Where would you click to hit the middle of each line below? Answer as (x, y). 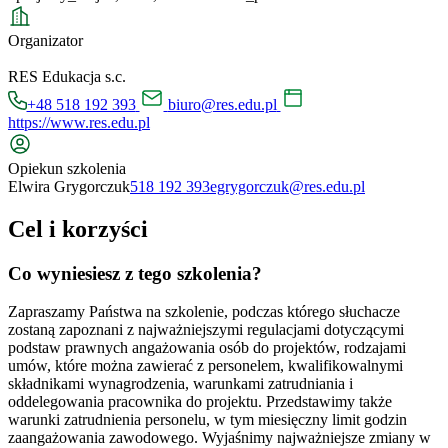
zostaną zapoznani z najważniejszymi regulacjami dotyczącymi (206, 330)
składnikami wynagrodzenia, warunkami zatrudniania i (180, 384)
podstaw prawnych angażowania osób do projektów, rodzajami (207, 348)
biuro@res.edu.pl (222, 104)
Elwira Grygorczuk (69, 186)
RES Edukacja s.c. (67, 76)
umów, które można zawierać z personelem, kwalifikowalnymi (205, 366)
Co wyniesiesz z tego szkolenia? (135, 273)
